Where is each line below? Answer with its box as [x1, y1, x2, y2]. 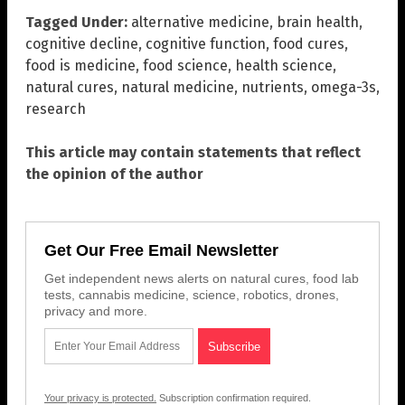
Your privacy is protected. [44, 391, 156, 403]
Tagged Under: [25, 13, 127, 31]
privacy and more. [44, 303, 147, 318]
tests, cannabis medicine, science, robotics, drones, [44, 287, 339, 302]
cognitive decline [25, 34, 138, 52]
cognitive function [146, 34, 266, 52]
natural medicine [121, 78, 234, 96]
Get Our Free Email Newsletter [44, 240, 278, 259]
